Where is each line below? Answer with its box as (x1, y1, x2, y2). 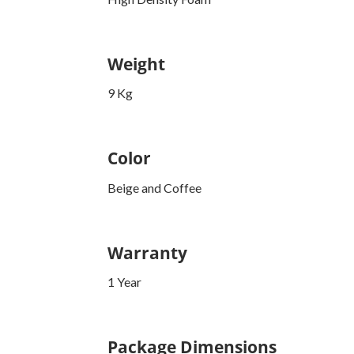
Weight (107, 51, 165, 75)
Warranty (107, 240, 187, 264)
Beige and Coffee (107, 179, 201, 195)
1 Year (107, 274, 141, 290)
